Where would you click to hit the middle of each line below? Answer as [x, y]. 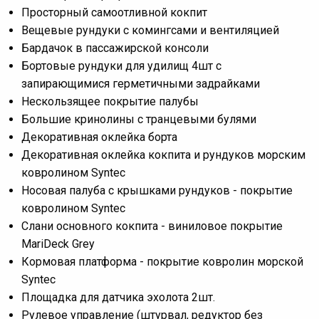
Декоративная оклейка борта [99, 137]
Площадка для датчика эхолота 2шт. [118, 297]
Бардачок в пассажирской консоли [115, 48]
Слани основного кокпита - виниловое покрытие [152, 226]
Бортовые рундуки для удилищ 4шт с [121, 66]
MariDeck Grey [58, 244]
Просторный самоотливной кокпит [114, 12]
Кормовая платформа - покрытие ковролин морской [162, 261]
